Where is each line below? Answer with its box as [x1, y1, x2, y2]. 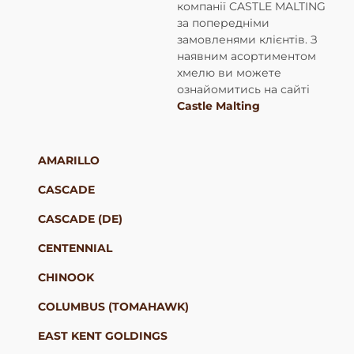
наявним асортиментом [176, 49, 316, 63]
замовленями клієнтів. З [176, 32, 318, 47]
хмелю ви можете [176, 66, 281, 80]
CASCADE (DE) [37, 212, 122, 226]
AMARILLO [37, 153, 100, 168]
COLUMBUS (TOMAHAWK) [37, 299, 189, 314]
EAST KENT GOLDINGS [37, 329, 168, 343]
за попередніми [176, 16, 269, 30]
